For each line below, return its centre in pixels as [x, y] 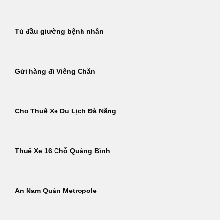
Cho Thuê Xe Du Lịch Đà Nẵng [66, 111]
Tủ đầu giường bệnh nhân [59, 32]
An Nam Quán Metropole [56, 191]
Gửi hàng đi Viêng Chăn [55, 72]
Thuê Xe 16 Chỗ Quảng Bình [62, 151]
